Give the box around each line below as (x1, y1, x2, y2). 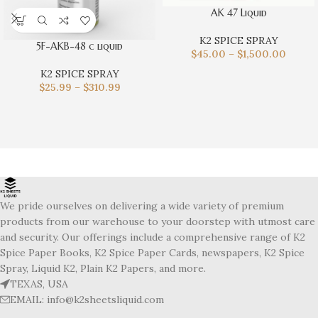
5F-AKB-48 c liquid (36, 40, 123, 53)
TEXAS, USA (10, 277, 68, 290)
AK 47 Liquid (210, 6, 267, 19)
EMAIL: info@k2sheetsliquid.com (10, 292, 164, 306)
